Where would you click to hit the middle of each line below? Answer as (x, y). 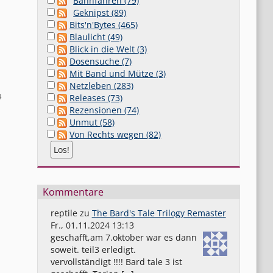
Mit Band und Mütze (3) (118, 73)
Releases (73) (96, 97)
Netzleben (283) (102, 85)
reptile (64, 213)
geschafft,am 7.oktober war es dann (123, 237)
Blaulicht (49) (96, 37)
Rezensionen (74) (105, 110)
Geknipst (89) (100, 12)
